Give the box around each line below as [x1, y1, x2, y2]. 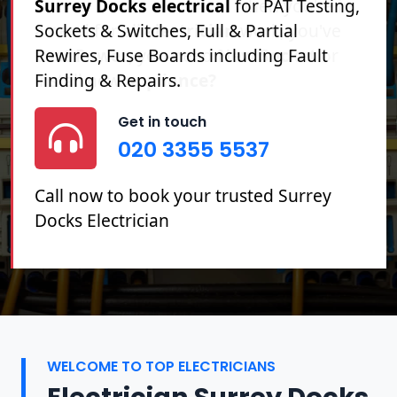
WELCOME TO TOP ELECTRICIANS [47, 355, 276, 377]
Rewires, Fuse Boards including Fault [35, 43, 328, 67]
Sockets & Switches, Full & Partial [35, 18, 298, 43]
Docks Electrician [35, 207, 169, 232]
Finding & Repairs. [35, 67, 181, 92]
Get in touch [118, 112, 206, 133]
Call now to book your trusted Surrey [35, 183, 331, 207]
